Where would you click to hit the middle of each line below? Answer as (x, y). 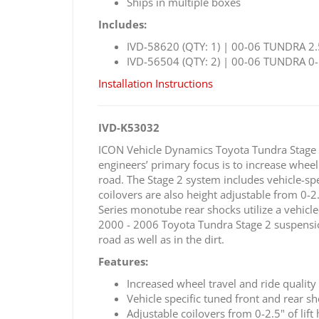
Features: (123, 261)
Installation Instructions (156, 83)
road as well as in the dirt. (161, 239)
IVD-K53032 (129, 127)
